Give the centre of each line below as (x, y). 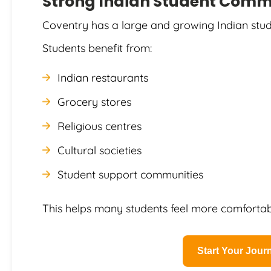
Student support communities (130, 174)
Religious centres (100, 126)
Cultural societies (100, 150)
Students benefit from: (97, 48)
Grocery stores (94, 102)
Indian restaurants (103, 77)
